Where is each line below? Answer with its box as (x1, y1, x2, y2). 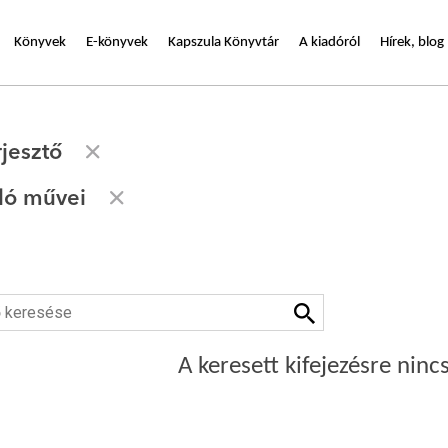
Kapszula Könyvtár (168, 34, 279, 50)
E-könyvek (86, 34, 148, 50)
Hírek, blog (380, 34, 444, 50)
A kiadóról (299, 34, 360, 50)
